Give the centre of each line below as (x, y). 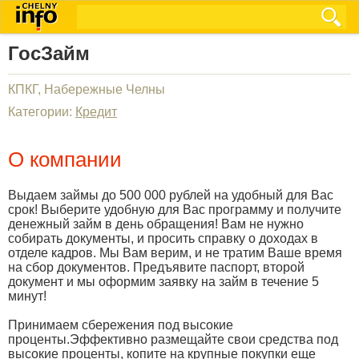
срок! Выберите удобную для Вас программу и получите (175, 210)
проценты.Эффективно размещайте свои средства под (173, 339)
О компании (65, 159)
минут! (27, 296)
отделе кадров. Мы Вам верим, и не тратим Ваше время (175, 253)
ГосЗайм (49, 53)
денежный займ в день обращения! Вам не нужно (156, 224)
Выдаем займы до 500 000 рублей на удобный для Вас (171, 195)
